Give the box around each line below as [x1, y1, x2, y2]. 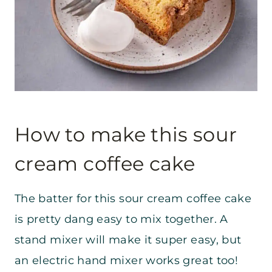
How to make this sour [15, 123, 237, 147]
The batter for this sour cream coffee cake [15, 192, 252, 206]
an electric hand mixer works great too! [15, 254, 239, 268]
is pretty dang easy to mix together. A [15, 212, 228, 226]
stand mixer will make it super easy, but [15, 233, 242, 247]
